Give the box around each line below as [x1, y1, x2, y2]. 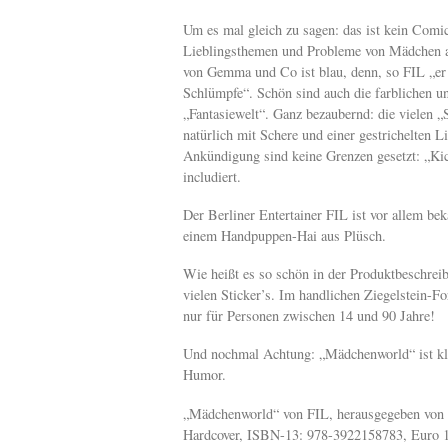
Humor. [183, 365, 226, 385]
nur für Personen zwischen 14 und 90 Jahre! [183, 306, 435, 326]
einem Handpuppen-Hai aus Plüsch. [183, 225, 386, 245]
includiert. [183, 166, 241, 186]
